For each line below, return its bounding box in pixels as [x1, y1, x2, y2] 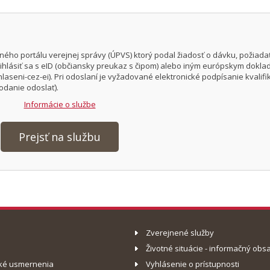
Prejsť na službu [19, 129, 101, 144]
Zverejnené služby [146, 227, 214, 238]
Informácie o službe [24, 99, 96, 110]
